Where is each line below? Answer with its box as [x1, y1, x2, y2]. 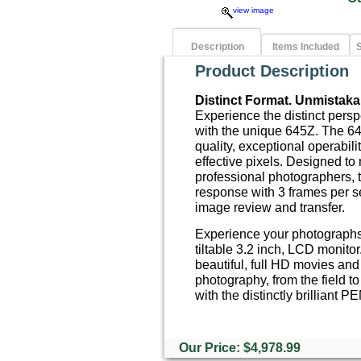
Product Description [195, 62, 349, 80]
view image [232, 6, 274, 15]
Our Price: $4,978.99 [176, 341, 301, 355]
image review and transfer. [195, 200, 345, 215]
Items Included [272, 40, 339, 52]
